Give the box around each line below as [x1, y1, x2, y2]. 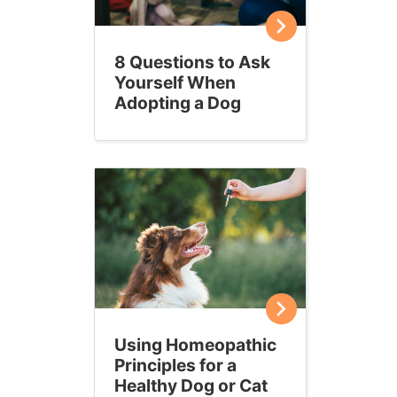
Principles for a [114, 354, 237, 377]
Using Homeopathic [114, 334, 276, 356]
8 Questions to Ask [114, 51, 270, 73]
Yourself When [114, 71, 236, 93]
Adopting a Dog [114, 91, 241, 113]
